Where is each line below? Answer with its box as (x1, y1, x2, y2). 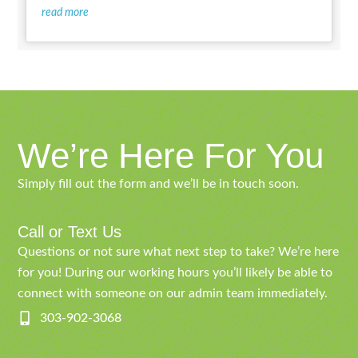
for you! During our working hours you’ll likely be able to (18, 265, 333, 279)
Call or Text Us (18, 222, 122, 241)
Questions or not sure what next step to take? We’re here (18, 245, 340, 258)
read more (42, 7, 89, 19)
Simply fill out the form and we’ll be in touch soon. (18, 177, 300, 191)
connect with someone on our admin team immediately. (18, 286, 328, 300)
